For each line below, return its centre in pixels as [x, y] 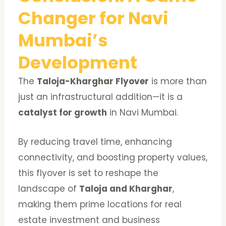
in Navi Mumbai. [143, 112]
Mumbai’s [63, 40]
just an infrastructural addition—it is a [101, 97]
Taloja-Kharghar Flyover [93, 81]
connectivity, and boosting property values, [113, 157]
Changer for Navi [94, 18]
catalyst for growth [63, 112]
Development [78, 62]
